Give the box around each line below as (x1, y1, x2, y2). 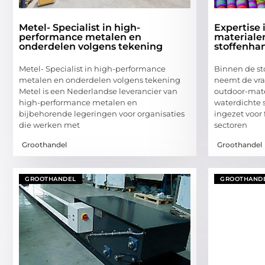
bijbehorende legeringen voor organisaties (19, 109, 185, 119)
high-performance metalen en (19, 98, 137, 108)
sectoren (214, 120, 247, 130)
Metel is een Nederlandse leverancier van (19, 86, 177, 96)
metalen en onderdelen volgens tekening (19, 75, 180, 85)
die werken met (19, 120, 80, 130)
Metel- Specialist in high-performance (19, 64, 166, 74)
